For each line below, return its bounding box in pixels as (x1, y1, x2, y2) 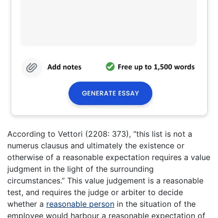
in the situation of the (114, 199, 196, 209)
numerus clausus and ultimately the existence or (7, 141, 184, 151)
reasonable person (46, 199, 114, 209)
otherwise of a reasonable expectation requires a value (7, 152, 210, 163)
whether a (7, 199, 46, 209)
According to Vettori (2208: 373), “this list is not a (7, 129, 192, 139)
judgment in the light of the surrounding (7, 164, 154, 174)
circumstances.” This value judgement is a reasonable (7, 176, 203, 186)
